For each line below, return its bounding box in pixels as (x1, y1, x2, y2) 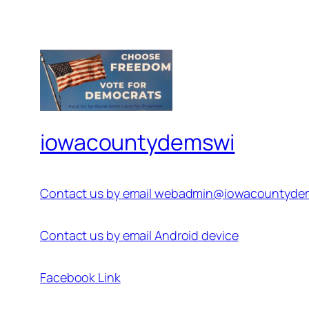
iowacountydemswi (40, 126, 235, 157)
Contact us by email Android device (40, 227, 239, 244)
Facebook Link (40, 269, 121, 286)
